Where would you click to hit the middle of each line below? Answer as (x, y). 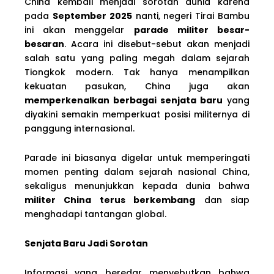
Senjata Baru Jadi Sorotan (86, 243)
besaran (44, 44)
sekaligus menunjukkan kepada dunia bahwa (137, 186)
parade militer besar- (192, 30)
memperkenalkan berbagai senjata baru (124, 100)
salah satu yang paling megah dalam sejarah (137, 58)
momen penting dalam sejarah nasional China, (137, 172)
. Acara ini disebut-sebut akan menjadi (157, 44)
